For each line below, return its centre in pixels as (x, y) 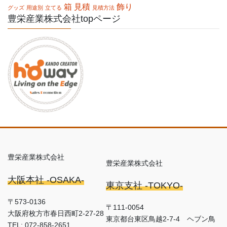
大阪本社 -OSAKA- (46, 180)
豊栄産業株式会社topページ (64, 19)
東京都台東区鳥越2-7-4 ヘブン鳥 (161, 219)
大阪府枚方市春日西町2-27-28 (56, 213)
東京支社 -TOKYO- (145, 186)
